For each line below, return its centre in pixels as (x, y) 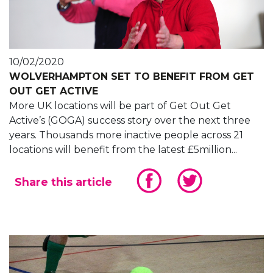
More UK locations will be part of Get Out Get (120, 106)
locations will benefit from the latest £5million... (123, 150)
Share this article (63, 182)
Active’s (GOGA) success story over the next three (130, 121)
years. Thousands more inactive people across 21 (126, 135)
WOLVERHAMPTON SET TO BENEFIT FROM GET (132, 77)
